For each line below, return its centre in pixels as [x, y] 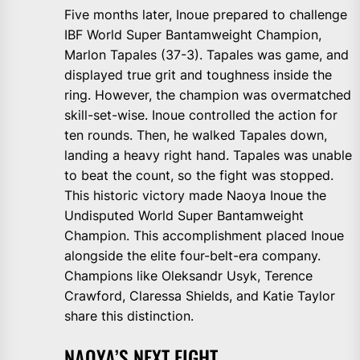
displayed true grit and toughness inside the [198, 75]
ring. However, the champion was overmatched [208, 95]
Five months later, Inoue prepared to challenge [206, 15]
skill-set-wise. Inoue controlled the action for [201, 115]
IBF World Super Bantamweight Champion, [193, 35]
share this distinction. [129, 316]
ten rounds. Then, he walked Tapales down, [196, 135]
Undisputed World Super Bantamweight [184, 216]
